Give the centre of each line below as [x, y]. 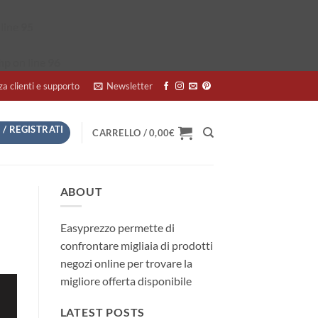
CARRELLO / [121, 133]
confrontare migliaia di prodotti [136, 245]
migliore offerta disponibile [126, 280]
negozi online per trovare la [126, 263]
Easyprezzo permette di [117, 227]
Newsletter [129, 86]
